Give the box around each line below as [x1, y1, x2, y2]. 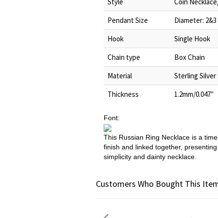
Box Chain [174, 53, 205, 62]
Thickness [108, 90, 139, 99]
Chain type [108, 53, 140, 62]
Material [108, 71, 132, 80]
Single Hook [174, 34, 210, 43]
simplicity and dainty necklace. [104, 153, 197, 161]
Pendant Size [108, 16, 148, 25]
